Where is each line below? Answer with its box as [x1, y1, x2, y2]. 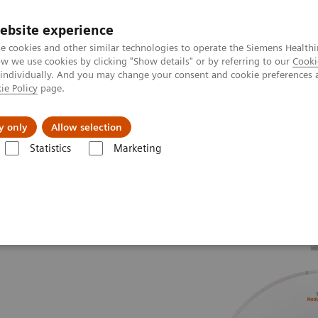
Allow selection [51, 121, 122, 133]
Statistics [29, 142, 71, 155]
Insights [45, 109, 87, 124]
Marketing [113, 142, 161, 155]
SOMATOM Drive [70, 156, 143, 168]
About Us [143, 109, 192, 124]
